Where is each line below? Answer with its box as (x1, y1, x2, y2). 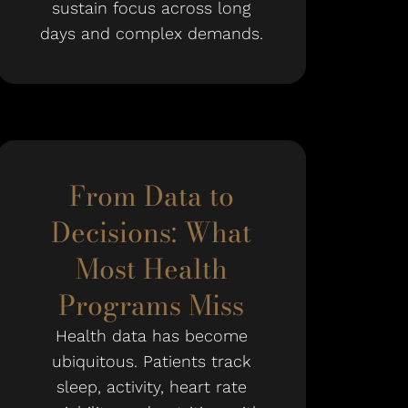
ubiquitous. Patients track (52, 352, 250, 371)
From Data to (68, 175, 234, 217)
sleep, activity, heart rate (56, 377, 247, 396)
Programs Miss (58, 284, 244, 326)
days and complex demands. (39, 24, 263, 43)
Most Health (75, 248, 228, 290)
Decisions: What (51, 211, 251, 253)
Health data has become (55, 326, 248, 345)
